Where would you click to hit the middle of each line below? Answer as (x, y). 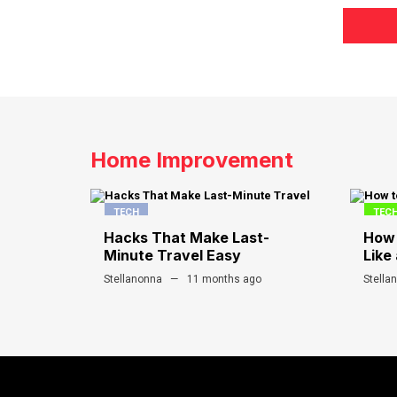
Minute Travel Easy (172, 256)
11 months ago (224, 280)
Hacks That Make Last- (187, 238)
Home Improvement (192, 160)
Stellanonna (133, 280)
